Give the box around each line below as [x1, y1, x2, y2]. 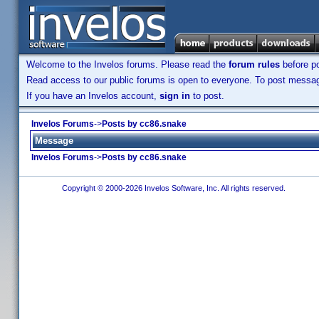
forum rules [229, 59, 280, 70]
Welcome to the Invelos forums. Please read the [26, 59, 229, 70]
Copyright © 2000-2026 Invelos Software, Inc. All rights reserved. [57, 184, 288, 192]
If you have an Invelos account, [26, 90, 159, 101]
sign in [159, 90, 190, 101]
